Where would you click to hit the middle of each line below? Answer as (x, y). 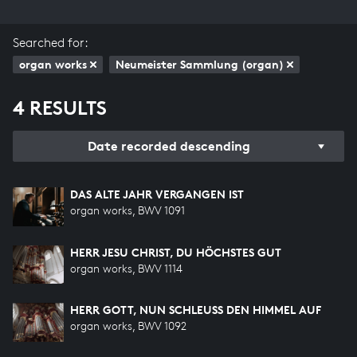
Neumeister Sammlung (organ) (200, 64)
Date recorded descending (169, 146)
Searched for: (51, 43)
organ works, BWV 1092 (128, 326)
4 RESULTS (60, 108)
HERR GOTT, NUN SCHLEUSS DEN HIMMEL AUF (196, 310)
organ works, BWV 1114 (126, 268)
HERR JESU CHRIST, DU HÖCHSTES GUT (176, 252)
